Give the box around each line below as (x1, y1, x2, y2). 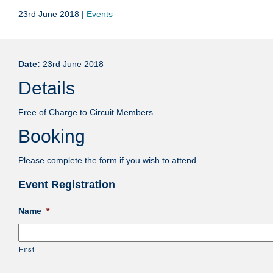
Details (18, 78, 75, 98)
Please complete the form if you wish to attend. (18, 155, 199, 165)
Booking (18, 126, 85, 146)
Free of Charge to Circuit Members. (18, 107, 155, 117)
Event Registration (18, 179, 115, 191)
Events (87, 9, 113, 19)
